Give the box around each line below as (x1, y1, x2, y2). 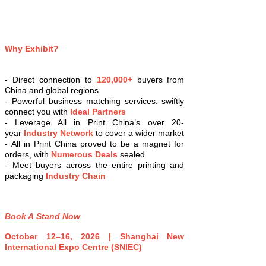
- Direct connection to (5, 75, 92, 85)
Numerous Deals (49, 150, 118, 160)
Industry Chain (46, 171, 106, 181)
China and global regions (5, 85, 99, 96)
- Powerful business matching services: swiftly (5, 96, 185, 106)
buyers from (132, 75, 185, 85)
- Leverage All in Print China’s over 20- (5, 118, 185, 128)
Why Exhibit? (5, 44, 59, 54)
